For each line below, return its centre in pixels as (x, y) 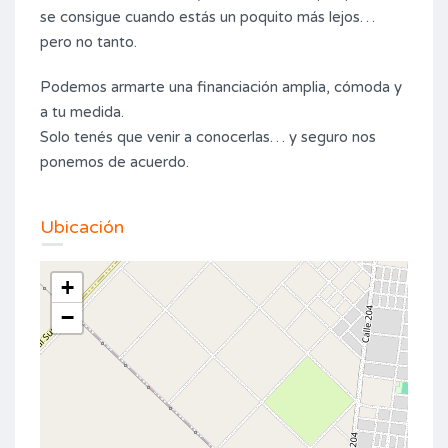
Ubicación (82, 227)
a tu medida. (82, 112)
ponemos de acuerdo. (114, 162)
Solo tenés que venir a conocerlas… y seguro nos (208, 137)
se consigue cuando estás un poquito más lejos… (207, 17)
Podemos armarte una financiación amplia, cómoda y (221, 87)
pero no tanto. (88, 42)
